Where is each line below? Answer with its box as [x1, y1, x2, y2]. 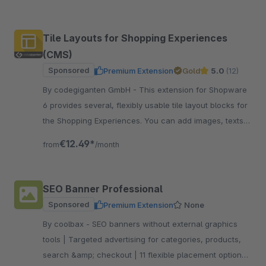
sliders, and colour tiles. [43, 131, 131, 141]
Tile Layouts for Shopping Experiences [43, 32, 227, 44]
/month [95, 140, 119, 149]
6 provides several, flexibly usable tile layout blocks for [43, 100, 248, 110]
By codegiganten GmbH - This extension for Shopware [43, 85, 139, 94]
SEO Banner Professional [43, 183, 163, 195]
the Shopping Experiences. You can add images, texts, [43, 116, 246, 125]
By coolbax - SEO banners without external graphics [43, 219, 92, 229]
